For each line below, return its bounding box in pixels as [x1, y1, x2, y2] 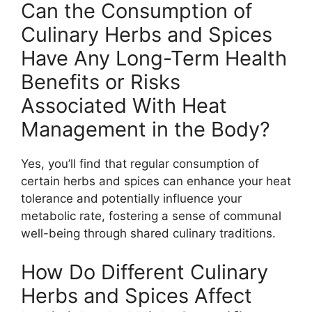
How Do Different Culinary [21, 259, 268, 284]
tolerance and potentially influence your [21, 192, 242, 206]
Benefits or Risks [21, 70, 180, 95]
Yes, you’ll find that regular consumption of [21, 157, 259, 171]
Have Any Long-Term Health [21, 46, 287, 71]
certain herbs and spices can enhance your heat [21, 174, 291, 189]
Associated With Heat [21, 93, 227, 118]
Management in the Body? [21, 117, 270, 142]
